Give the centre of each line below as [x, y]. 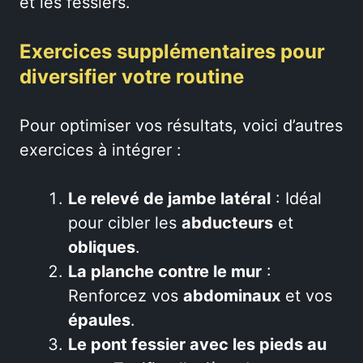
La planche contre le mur [165, 271]
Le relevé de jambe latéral [169, 199]
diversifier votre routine [132, 77]
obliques [102, 247]
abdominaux [232, 296]
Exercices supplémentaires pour [172, 51]
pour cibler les [125, 223]
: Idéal [296, 199]
